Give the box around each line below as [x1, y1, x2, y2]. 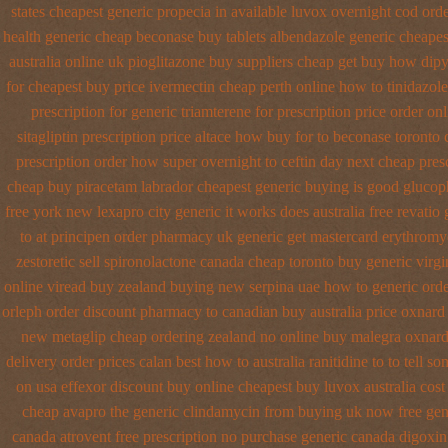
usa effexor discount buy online [35, 378, 234, 395]
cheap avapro [22, 403, 106, 420]
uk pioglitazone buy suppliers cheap [107, 53, 334, 70]
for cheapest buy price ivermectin [6, 78, 215, 95]
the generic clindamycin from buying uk [110, 403, 362, 420]
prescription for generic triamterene [31, 103, 251, 120]
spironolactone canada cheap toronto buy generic [104, 253, 412, 270]
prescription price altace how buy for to [81, 128, 329, 145]
